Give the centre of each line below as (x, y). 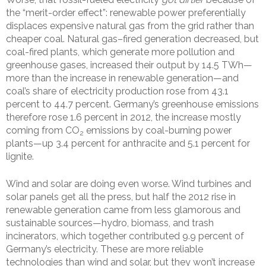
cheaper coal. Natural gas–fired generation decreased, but (132, 39)
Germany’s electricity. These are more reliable (104, 249)
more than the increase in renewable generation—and (122, 78)
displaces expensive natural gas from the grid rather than (130, 26)
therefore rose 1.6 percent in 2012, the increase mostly (123, 118)
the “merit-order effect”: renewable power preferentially (126, 13)
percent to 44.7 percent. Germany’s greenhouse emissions (132, 104)
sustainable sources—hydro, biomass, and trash (110, 223)
